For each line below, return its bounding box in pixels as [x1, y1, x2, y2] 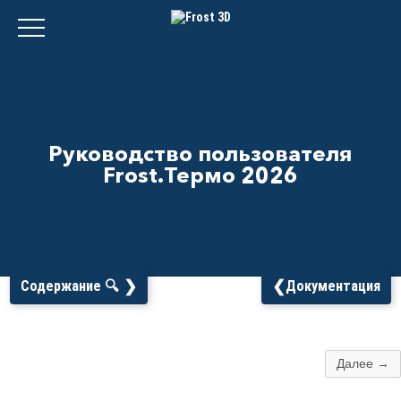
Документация [285, 277, 380, 294]
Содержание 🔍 [21, 277, 119, 294]
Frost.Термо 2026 [103, 162, 298, 188]
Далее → [337, 356, 389, 371]
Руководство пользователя [48, 141, 353, 166]
